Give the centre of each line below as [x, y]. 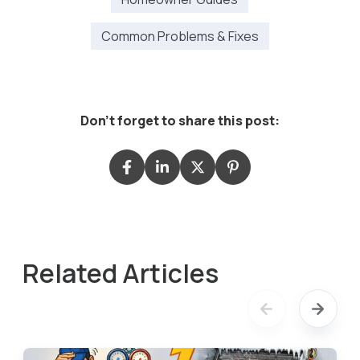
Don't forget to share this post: [180, 121]
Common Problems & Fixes [180, 37]
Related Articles [121, 274]
